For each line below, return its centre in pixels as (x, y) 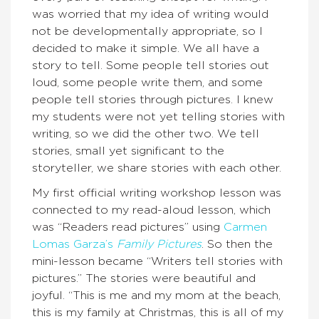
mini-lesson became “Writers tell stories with (157, 261)
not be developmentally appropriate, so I (147, 31)
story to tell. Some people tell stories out (151, 65)
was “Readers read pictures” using (128, 227)
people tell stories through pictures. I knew (153, 99)
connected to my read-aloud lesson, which (151, 210)
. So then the (237, 244)
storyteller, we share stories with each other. (158, 168)
